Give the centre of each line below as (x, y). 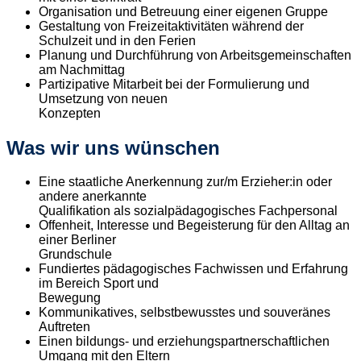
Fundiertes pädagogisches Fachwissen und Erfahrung (193, 269)
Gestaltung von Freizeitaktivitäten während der (171, 26)
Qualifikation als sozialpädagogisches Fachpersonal (191, 211)
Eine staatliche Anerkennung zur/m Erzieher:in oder (185, 182)
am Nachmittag (85, 69)
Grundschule (79, 255)
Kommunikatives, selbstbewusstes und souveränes (185, 313)
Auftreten (68, 327)
